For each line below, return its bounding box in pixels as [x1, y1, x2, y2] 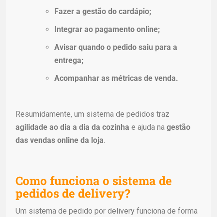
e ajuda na [129, 122, 167, 132]
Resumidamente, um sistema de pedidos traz [15, 109, 170, 119]
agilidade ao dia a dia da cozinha [15, 122, 129, 132]
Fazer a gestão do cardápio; [54, 6, 151, 16]
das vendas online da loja [15, 135, 104, 145]
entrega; [54, 55, 83, 65]
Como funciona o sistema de [15, 172, 172, 188]
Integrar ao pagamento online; [54, 24, 160, 34]
